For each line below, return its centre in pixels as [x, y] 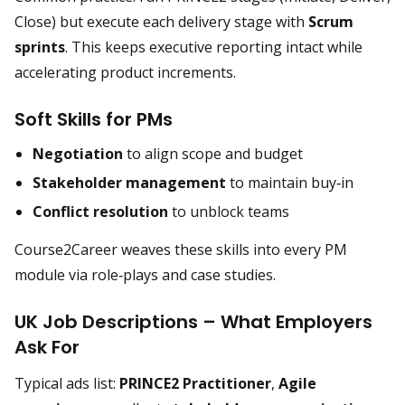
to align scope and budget [213, 154]
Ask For [47, 347]
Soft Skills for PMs [94, 119]
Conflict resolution [100, 212]
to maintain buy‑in [290, 183]
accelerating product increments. [125, 72]
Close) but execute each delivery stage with [161, 22]
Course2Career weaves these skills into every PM [181, 250]
